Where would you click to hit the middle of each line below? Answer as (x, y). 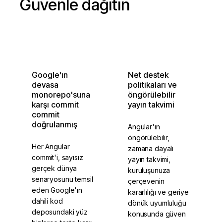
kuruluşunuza (149, 170)
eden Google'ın (57, 190)
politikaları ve (152, 85)
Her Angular (51, 147)
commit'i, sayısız (57, 158)
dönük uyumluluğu (157, 203)
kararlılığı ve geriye (159, 192)
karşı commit (55, 105)
